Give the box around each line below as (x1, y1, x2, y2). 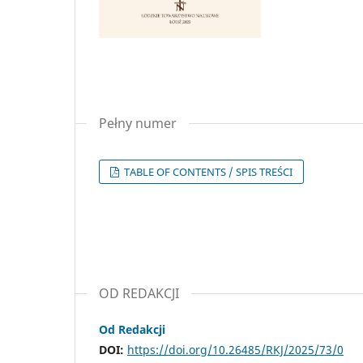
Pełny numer (99, 113, 177, 132)
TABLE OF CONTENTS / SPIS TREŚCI (122, 164, 293, 179)
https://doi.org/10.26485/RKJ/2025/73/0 (127, 341, 344, 357)
